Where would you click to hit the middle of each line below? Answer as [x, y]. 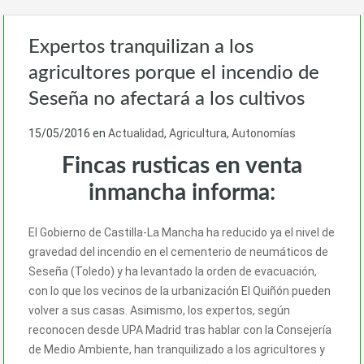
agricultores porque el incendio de [174, 73]
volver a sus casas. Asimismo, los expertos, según [159, 310]
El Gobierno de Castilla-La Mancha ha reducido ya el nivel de [182, 232]
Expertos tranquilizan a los [141, 47]
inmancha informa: [182, 192]
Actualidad [136, 133]
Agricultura [198, 133]
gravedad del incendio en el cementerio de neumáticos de [178, 251]
